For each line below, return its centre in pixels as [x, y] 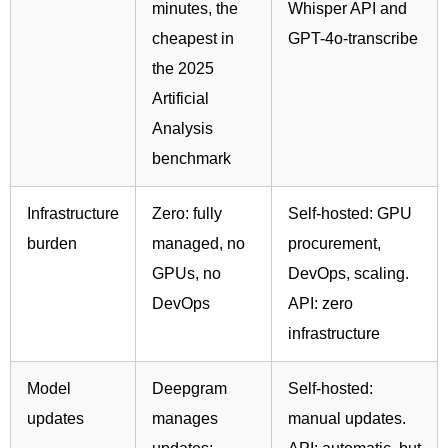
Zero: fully [187, 213]
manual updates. [347, 418]
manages [185, 418]
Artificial [180, 98]
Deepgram [189, 388]
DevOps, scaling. [348, 273]
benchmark [191, 158]
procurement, [334, 243]
